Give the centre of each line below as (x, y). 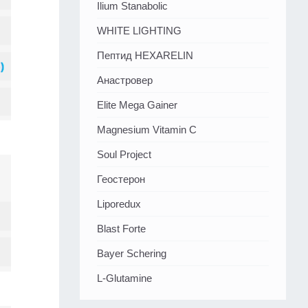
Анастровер (125, 80)
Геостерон (121, 179)
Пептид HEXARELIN (145, 56)
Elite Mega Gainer (137, 105)
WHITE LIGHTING (139, 31)
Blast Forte (121, 229)
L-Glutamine (124, 278)
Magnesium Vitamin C (147, 130)
